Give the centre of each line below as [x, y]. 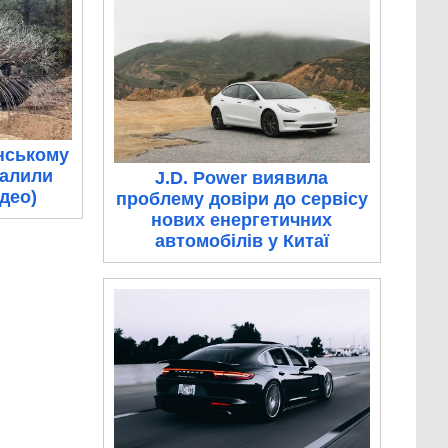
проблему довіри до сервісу [241, 199]
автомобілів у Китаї [241, 241]
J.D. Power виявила [242, 178]
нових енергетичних [242, 220]
